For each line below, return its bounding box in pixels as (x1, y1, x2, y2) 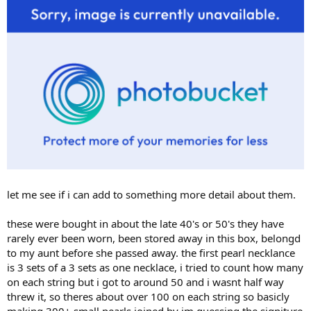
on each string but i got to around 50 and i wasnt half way (7, 275, 284, 289)
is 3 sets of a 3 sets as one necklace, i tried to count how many (7, 260, 303, 275)
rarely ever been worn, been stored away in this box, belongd (7, 231, 301, 246)
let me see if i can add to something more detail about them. (7, 187, 296, 202)
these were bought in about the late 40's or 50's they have (7, 217, 284, 231)
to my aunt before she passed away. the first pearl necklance (7, 246, 295, 260)
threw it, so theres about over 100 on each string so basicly (7, 289, 289, 304)
